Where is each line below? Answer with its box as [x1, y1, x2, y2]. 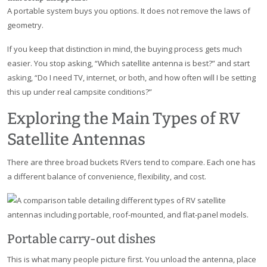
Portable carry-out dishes [7, 231, 156, 247]
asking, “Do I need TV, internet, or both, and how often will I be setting [7, 72, 256, 83]
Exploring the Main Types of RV [7, 109, 240, 129]
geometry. [7, 20, 44, 31]
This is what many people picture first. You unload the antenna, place [7, 254, 256, 265]
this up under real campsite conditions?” [7, 86, 152, 98]
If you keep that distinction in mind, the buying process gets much [7, 44, 242, 55]
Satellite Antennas [7, 130, 145, 150]
